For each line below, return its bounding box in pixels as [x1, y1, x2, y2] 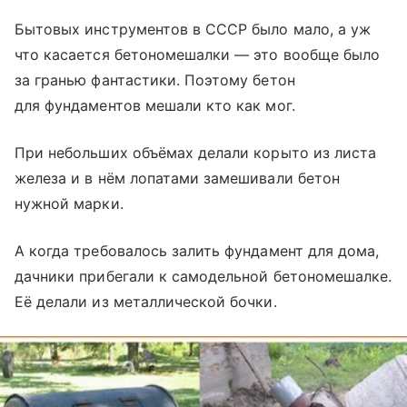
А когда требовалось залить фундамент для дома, [15, 242, 380, 260]
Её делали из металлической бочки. [15, 293, 277, 311]
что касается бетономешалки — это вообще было [15, 45, 381, 64]
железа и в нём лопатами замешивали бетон [15, 169, 340, 187]
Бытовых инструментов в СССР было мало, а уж [15, 20, 372, 38]
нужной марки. [15, 194, 124, 213]
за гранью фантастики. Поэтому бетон [15, 71, 295, 89]
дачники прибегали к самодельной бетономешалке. [15, 267, 392, 285]
